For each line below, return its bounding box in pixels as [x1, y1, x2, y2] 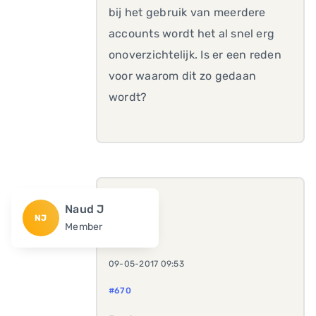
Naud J [65, 202, 104, 216]
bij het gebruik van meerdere [109, 6, 266, 19]
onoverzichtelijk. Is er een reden [109, 48, 281, 61]
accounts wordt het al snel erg [109, 27, 275, 40]
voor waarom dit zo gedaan [109, 69, 256, 83]
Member [65, 221, 103, 233]
